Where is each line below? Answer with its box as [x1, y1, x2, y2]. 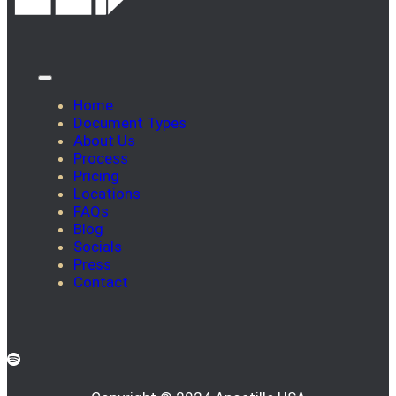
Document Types [73, 114, 187, 132]
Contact [73, 273, 128, 291]
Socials [73, 238, 122, 255]
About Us [73, 132, 135, 149]
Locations [73, 185, 141, 202]
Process [73, 149, 128, 167]
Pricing [73, 167, 119, 185]
